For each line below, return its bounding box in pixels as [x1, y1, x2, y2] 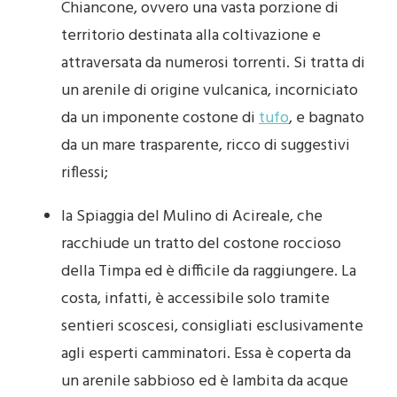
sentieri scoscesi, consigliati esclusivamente [61, 313, 363, 339]
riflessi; [61, 160, 108, 186]
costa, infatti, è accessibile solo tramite [61, 285, 330, 312]
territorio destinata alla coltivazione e [61, 22, 321, 49]
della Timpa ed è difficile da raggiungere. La [61, 258, 356, 284]
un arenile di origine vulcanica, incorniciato [61, 77, 358, 104]
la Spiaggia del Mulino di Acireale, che [61, 203, 323, 230]
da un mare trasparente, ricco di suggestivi [61, 132, 350, 159]
